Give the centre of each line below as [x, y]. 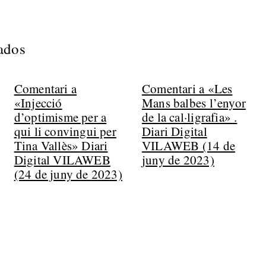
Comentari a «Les [187, 88]
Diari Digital [174, 131]
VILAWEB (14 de [188, 145]
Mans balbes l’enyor [194, 103]
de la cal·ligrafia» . [189, 117]
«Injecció [38, 103]
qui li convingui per [65, 131]
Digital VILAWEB [62, 160]
